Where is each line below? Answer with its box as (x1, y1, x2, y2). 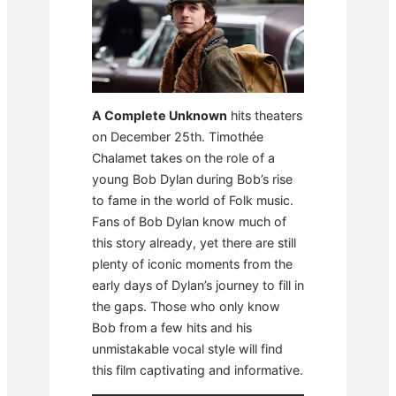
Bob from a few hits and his (92, 320, 252, 336)
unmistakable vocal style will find (92, 341, 283, 357)
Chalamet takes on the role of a (92, 150, 275, 166)
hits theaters (227, 108, 302, 124)
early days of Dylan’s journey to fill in (92, 278, 304, 293)
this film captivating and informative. (92, 362, 303, 378)
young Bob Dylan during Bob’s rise (92, 171, 293, 187)
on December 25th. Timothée (92, 129, 263, 145)
